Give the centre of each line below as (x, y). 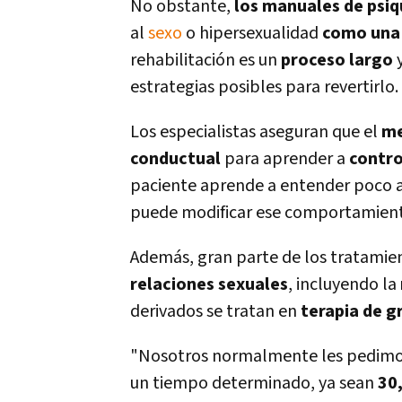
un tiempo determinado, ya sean (254, 383)
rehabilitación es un (205, 60)
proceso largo (337, 60)
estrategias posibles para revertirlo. (264, 87)
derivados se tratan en (215, 311)
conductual (175, 159)
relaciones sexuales (209, 284)
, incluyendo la (344, 284)
